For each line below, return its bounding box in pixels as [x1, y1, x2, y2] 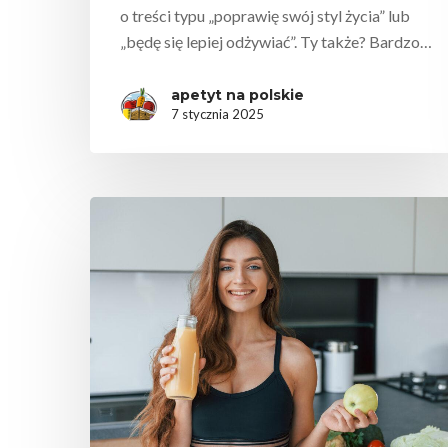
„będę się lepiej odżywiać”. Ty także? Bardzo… [120, 31, 432, 51]
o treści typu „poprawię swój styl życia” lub [120, 5, 410, 25]
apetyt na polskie [171, 85, 304, 104]
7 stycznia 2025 [171, 105, 264, 122]
